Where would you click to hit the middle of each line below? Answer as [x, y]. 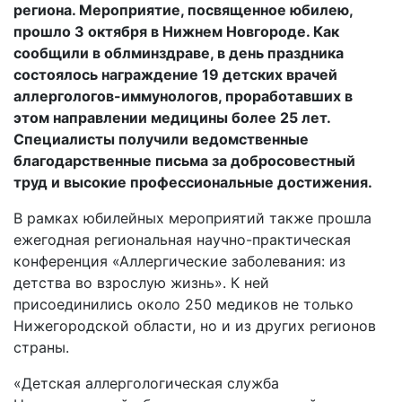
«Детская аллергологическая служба [146, 383]
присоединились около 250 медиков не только [184, 304]
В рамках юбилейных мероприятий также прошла [192, 218]
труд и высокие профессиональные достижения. [193, 182]
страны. [41, 347]
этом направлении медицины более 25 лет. [172, 118]
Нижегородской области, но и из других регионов [195, 326]
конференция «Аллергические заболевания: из [179, 261]
